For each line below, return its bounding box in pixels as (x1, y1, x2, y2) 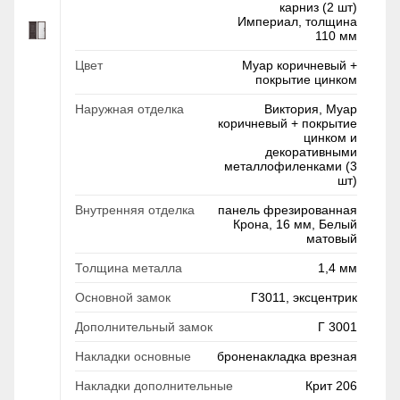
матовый (306, 231, 357, 246)
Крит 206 (305, 379, 357, 393)
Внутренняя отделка (75, 203, 195, 217)
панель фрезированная (218, 203, 357, 217)
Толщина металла (75, 261, 182, 275)
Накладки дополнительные (75, 379, 233, 393)
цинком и (304, 130, 357, 145)
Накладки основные (75, 349, 191, 363)
